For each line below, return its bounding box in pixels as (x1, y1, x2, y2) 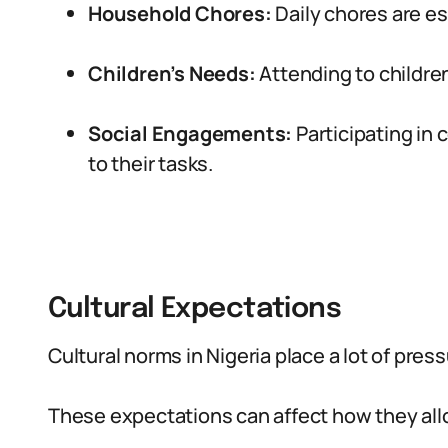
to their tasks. (88, 150, 214, 177)
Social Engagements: (88, 120, 293, 147)
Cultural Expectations (48, 295, 342, 324)
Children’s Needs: (88, 60, 256, 87)
